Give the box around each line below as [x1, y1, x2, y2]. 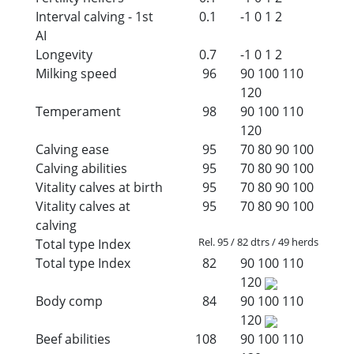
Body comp [36, 292, 103, 310]
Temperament [36, 102, 121, 120]
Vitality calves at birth [36, 178, 163, 196]
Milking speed [36, 64, 117, 82]
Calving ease [36, 140, 109, 158]
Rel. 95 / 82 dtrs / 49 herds [198, 234, 318, 249]
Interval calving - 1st [36, 7, 153, 25]
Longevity [36, 45, 92, 63]
